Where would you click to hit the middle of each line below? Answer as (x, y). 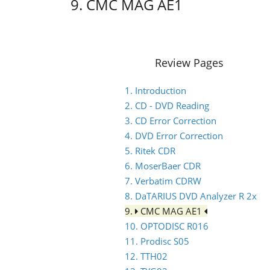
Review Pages (189, 63)
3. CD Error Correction (171, 121)
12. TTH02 (146, 256)
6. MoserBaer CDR (163, 166)
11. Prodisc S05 (157, 241)
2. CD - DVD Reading (167, 105)
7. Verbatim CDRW (163, 181)
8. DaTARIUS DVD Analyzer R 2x (191, 196)
